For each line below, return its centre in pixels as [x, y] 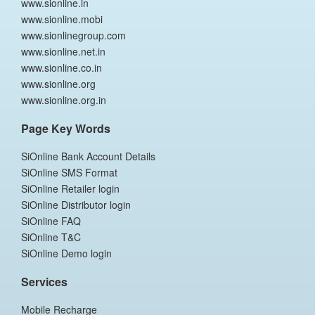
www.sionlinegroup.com [73, 35]
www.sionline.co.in [62, 67]
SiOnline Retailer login [70, 188]
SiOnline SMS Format [69, 172]
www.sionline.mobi [62, 19]
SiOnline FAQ [51, 221]
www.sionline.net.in [63, 51]
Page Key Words [66, 128]
